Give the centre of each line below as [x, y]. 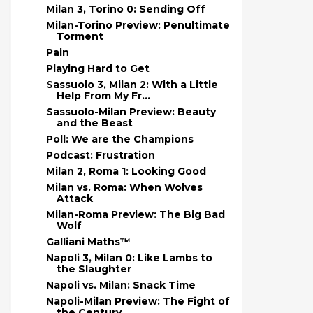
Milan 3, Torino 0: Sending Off [125, 9]
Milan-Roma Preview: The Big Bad [135, 214]
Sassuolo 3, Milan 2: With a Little [132, 85]
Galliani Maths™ [88, 242]
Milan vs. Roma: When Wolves [124, 187]
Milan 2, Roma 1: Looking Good [126, 171]
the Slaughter [94, 269]
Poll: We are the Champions [119, 139]
